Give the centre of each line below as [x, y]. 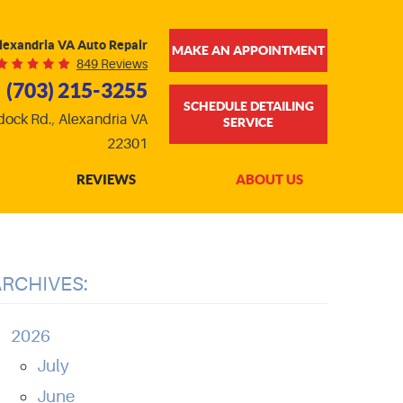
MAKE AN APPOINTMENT [248, 50]
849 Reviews [112, 64]
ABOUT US [269, 179]
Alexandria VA [103, 120]
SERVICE [248, 122]
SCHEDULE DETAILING [248, 106]
